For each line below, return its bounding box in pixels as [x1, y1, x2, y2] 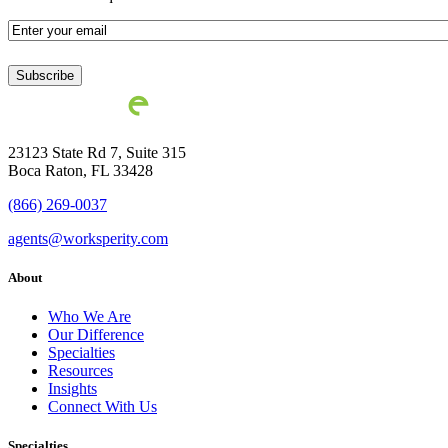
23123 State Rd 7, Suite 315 [8, 143, 186, 161]
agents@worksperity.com [8, 229, 168, 247]
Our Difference [48, 325, 144, 343]
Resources [48, 361, 113, 379]
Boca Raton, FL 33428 [8, 161, 153, 179]
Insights [48, 379, 97, 397]
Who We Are [48, 307, 131, 325]
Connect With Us [48, 397, 157, 415]
